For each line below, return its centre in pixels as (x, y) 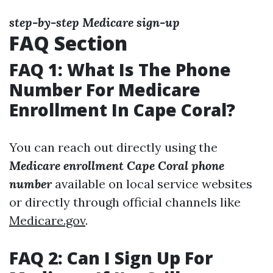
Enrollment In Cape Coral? (122, 110)
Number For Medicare (105, 90)
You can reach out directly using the (113, 147)
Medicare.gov (47, 220)
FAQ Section (68, 43)
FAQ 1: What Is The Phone (120, 69)
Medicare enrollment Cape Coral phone (117, 165)
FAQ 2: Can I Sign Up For (111, 258)
